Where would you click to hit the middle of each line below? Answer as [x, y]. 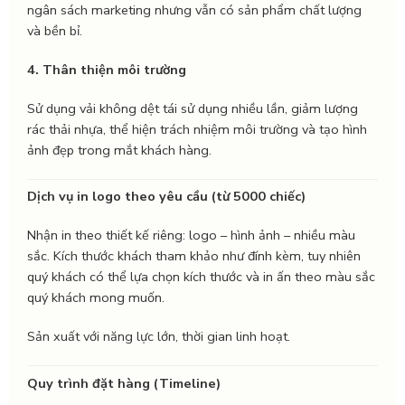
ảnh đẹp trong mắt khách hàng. [119, 151]
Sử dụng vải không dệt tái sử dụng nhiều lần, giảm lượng [193, 109]
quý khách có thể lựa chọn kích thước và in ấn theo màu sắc [201, 277]
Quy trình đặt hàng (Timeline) [124, 383]
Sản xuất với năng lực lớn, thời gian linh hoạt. [159, 337]
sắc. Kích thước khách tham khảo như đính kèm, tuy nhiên [194, 256]
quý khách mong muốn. [96, 298]
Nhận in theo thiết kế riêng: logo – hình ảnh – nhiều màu [191, 235]
